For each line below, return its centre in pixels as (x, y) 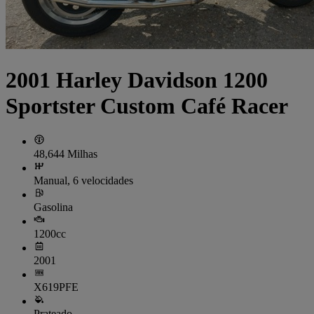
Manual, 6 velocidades (83, 181)
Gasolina (53, 207)
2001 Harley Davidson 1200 (137, 80)
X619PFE (56, 287)
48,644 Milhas (66, 154)
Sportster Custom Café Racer (147, 105)
